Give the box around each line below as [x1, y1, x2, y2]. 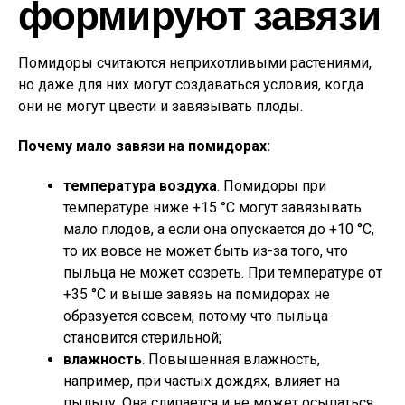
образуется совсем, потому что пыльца [63, 307, 328, 325]
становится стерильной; [63, 329, 221, 346]
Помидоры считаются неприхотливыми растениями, [18, 54, 372, 71]
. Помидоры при [217, 177, 326, 194]
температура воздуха [63, 177, 217, 194]
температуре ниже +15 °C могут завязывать [63, 199, 362, 216]
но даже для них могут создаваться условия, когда [18, 76, 363, 93]
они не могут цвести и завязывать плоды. [18, 98, 303, 115]
